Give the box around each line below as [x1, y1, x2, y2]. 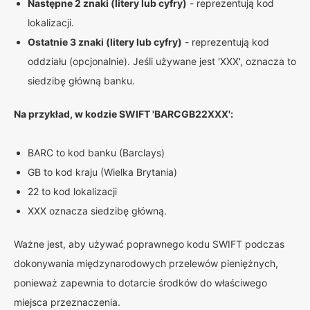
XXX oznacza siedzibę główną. [28, 205, 167, 217]
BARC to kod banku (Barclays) [28, 147, 165, 158]
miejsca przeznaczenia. [14, 296, 120, 308]
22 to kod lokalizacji [28, 185, 117, 197]
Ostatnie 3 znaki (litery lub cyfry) [28, 36, 182, 48]
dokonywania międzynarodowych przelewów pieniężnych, [14, 257, 278, 269]
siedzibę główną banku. [28, 75, 135, 86]
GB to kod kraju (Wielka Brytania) [28, 166, 177, 178]
